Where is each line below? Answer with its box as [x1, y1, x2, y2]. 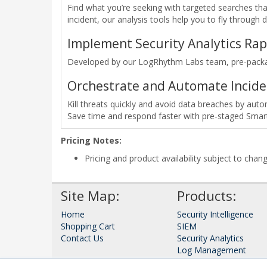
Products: [177, 186, 236, 205]
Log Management [177, 244, 246, 256]
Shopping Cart [61, 220, 115, 232]
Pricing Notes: [61, 134, 122, 146]
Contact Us [61, 232, 104, 244]
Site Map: [61, 186, 119, 205]
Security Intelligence [177, 208, 253, 220]
